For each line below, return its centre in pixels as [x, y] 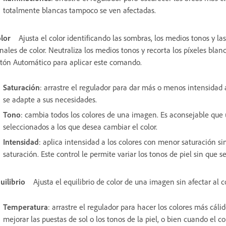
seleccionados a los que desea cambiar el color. [80, 126]
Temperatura [25, 207]
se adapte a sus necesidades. [50, 99]
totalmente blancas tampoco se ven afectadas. [80, 10]
